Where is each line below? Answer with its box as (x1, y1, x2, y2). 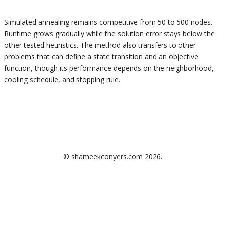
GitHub (68, 138, 91, 147)
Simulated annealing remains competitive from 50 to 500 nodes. (4, 17, 212, 27)
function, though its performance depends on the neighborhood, (4, 63, 214, 73)
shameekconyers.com (71, 152, 143, 161)
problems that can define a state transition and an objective (4, 51, 198, 61)
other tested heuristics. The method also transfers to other (4, 40, 196, 50)
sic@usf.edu (118, 138, 157, 147)
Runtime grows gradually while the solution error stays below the (4, 28, 215, 38)
